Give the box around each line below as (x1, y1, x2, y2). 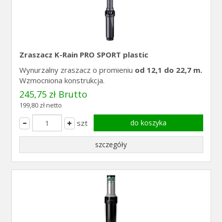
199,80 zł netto (19, 101, 62, 110)
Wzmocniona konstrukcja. (19, 75, 105, 85)
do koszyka (130, 118, 166, 127)
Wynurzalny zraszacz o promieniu (19, 65, 135, 75)
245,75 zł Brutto (19, 88, 87, 100)
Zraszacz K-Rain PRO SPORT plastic (19, 50, 148, 59)
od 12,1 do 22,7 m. (134, 65, 202, 75)
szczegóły (95, 140, 127, 149)
